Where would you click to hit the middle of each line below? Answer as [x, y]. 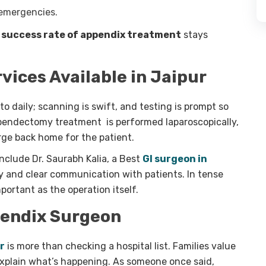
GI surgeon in [175, 159]
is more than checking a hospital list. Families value [120, 246]
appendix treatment [131, 35]
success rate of [41, 35]
